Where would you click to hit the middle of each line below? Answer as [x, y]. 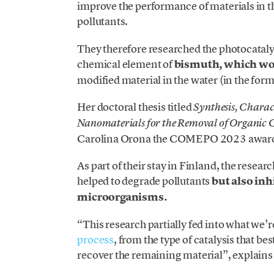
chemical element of [126, 64]
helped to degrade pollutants [145, 181]
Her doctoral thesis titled [135, 106]
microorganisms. [122, 197]
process [96, 240]
